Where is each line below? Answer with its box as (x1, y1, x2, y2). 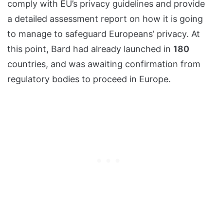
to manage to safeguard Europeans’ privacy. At (7, 28, 200, 39)
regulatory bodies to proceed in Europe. (7, 73, 171, 84)
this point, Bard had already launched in (7, 43, 173, 54)
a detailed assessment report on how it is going (7, 13, 203, 24)
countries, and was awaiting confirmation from (7, 58, 200, 69)
